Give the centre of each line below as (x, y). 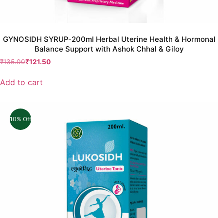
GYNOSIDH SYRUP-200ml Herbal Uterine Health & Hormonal (109, 39)
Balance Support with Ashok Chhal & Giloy (109, 49)
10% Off (20, 119)
